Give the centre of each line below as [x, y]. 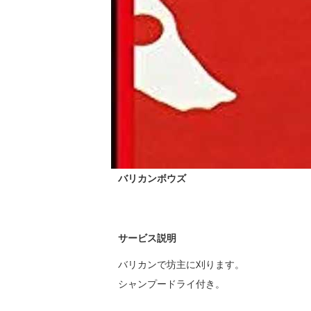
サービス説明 [147, 238]
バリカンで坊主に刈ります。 [181, 264]
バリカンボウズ [152, 178]
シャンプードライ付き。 [171, 284]
